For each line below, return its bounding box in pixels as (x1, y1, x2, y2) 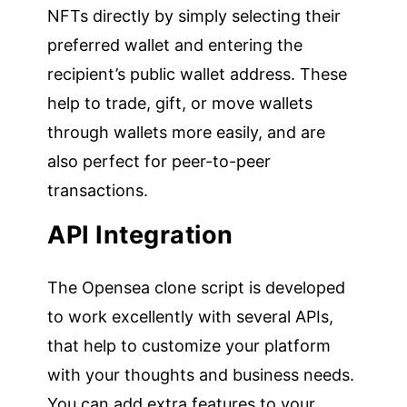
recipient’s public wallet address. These (47, 64, 348, 84)
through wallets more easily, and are (47, 122, 326, 142)
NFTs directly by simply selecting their (47, 5, 342, 25)
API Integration (47, 219, 233, 250)
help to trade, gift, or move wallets (47, 93, 313, 113)
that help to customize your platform (47, 335, 332, 355)
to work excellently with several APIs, (47, 306, 334, 326)
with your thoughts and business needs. (47, 364, 355, 384)
